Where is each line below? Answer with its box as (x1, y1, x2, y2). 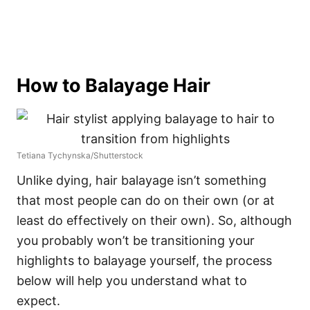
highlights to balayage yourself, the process (17, 253, 272, 268)
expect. (17, 293, 60, 308)
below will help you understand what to (17, 273, 247, 288)
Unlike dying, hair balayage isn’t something (17, 173, 266, 188)
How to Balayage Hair (17, 74, 210, 97)
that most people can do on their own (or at (17, 193, 275, 208)
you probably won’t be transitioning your (17, 233, 255, 248)
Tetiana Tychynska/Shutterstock (17, 150, 143, 161)
